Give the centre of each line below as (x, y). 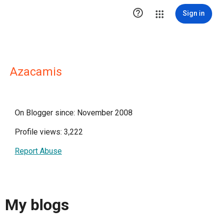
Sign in (194, 13)
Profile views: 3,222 (49, 132)
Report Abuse (38, 151)
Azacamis (36, 72)
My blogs (37, 205)
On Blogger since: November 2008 (74, 113)
